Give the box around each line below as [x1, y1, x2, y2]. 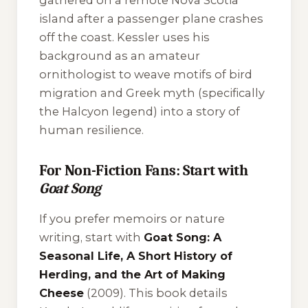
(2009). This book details [84, 286, 228, 300]
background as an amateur [39, 49, 200, 63]
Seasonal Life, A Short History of [39, 249, 232, 263]
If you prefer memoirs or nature [39, 212, 225, 225]
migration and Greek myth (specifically [39, 86, 265, 100]
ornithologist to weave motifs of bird [39, 67, 252, 82]
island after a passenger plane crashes [39, 12, 263, 26]
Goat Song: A [144, 230, 221, 244]
